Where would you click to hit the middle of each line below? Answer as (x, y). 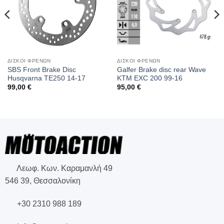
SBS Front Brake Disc (41, 69)
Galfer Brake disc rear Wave (161, 69)
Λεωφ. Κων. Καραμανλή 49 (63, 168)
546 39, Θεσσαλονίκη (42, 181)
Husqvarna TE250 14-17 (46, 78)
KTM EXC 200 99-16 (149, 78)
